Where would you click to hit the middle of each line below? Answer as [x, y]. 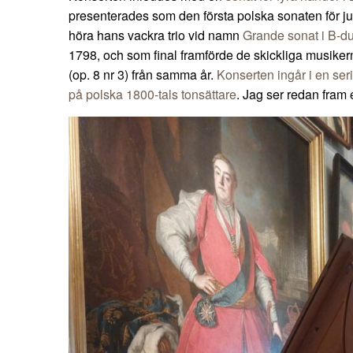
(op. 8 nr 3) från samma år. [143, 75]
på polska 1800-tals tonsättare [152, 95]
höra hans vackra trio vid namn [156, 35]
